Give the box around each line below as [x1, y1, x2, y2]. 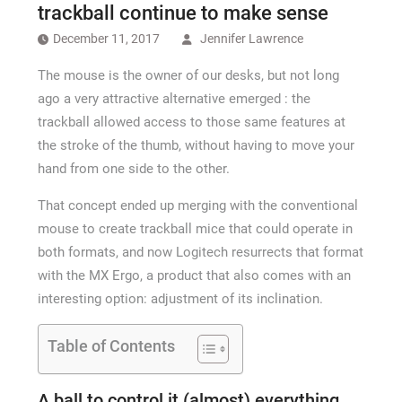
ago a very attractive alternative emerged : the [37, 91, 310, 107]
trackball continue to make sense [37, 2, 328, 24]
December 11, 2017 [52, 31, 160, 46]
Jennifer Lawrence [199, 31, 303, 46]
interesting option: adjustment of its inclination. [37, 291, 323, 307]
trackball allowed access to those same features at [37, 114, 345, 130]
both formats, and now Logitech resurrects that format [37, 244, 363, 260]
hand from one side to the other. [37, 161, 230, 177]
